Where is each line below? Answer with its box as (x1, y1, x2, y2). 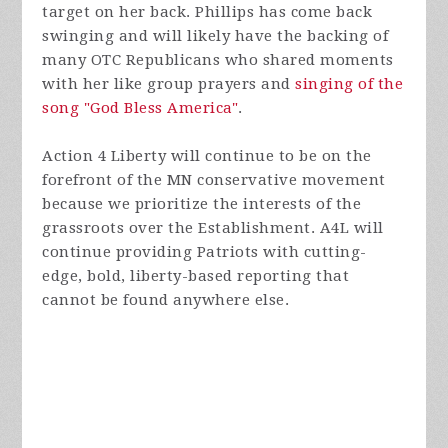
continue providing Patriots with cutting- (42, 242, 367, 261)
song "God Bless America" (42, 98, 239, 117)
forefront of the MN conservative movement (42, 170, 386, 189)
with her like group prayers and (42, 74, 296, 93)
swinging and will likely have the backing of (42, 26, 389, 45)
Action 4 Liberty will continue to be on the (42, 146, 372, 165)
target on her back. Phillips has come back (42, 2, 373, 21)
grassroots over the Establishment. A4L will (42, 218, 384, 237)
